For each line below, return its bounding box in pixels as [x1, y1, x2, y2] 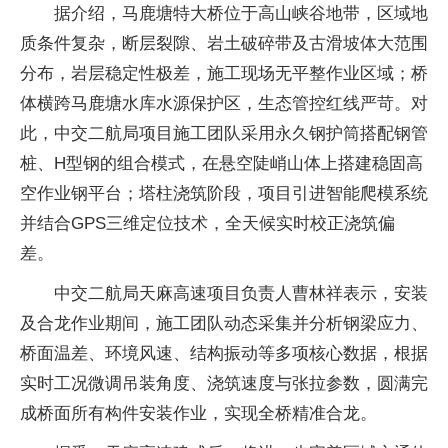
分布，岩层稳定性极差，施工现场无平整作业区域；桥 [20, 64, 428, 83]
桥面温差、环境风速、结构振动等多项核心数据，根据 [20, 344, 428, 363]
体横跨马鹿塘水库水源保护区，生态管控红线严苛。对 [20, 94, 428, 113]
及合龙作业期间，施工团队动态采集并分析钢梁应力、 [20, 314, 428, 333]
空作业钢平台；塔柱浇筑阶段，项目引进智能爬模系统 [20, 184, 428, 203]
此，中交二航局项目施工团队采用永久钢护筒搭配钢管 [20, 124, 428, 143]
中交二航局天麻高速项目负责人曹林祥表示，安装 [54, 284, 428, 303]
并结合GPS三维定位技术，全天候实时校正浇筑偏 [20, 214, 395, 233]
